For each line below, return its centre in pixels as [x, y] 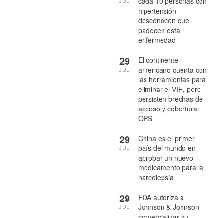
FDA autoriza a [161, 197]
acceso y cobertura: [169, 109]
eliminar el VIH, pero [170, 89]
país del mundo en [167, 148]
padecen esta [159, 30]
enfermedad [157, 40]
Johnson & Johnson [169, 207]
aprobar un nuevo [166, 158]
